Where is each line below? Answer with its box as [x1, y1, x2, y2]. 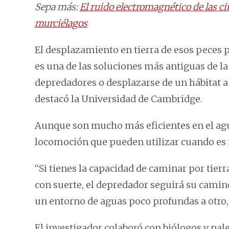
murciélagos [35, 17, 87, 30]
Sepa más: [35, 1, 80, 13]
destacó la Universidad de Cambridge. [35, 93, 202, 105]
